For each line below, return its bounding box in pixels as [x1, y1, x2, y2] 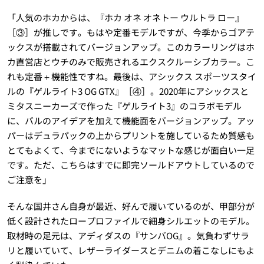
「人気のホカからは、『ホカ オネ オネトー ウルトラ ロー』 [6, 11, 244, 24]
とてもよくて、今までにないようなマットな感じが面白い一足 [6, 144, 255, 157]
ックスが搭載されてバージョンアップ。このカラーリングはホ [6, 41, 255, 54]
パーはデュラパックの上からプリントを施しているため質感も [6, 129, 255, 142]
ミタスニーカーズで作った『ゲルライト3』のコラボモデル [6, 100, 242, 113]
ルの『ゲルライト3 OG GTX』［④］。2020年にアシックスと [6, 85, 249, 98]
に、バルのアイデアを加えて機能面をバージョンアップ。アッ [6, 114, 255, 127]
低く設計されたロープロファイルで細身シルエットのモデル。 [6, 214, 255, 227]
